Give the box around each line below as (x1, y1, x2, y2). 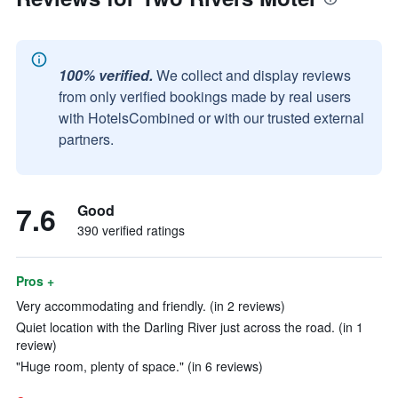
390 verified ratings (77, 221, 185, 239)
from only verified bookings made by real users (59, 86, 351, 107)
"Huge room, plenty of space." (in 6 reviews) (16, 357, 263, 375)
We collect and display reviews (156, 65, 351, 85)
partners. (59, 129, 114, 149)
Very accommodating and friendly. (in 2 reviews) (16, 297, 285, 314)
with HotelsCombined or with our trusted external (59, 107, 364, 128)
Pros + (16, 272, 54, 290)
